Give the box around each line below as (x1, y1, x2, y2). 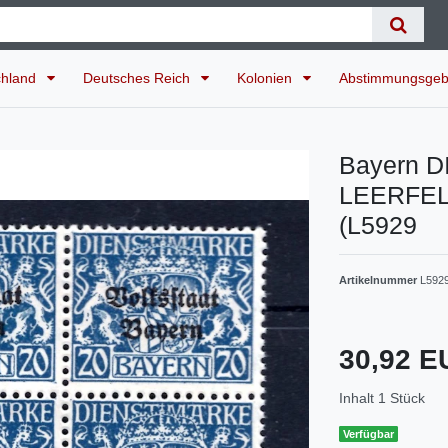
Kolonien (237, 69, 296, 86)
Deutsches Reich (83, 69, 194, 86)
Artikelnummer (339, 273, 420, 286)
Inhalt (339, 389, 378, 406)
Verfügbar (343, 427, 395, 440)
